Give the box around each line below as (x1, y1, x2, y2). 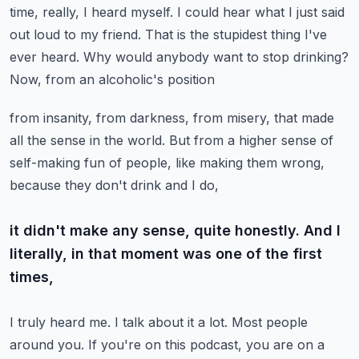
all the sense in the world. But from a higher (10, 132, 277, 148)
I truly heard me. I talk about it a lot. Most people (10, 314, 308, 330)
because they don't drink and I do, (10, 177, 219, 193)
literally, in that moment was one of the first (10, 245, 322, 262)
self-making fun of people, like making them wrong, (10, 155, 325, 171)
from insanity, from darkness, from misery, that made (10, 110, 334, 126)
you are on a (246, 337, 325, 353)
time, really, (10, 4, 79, 20)
